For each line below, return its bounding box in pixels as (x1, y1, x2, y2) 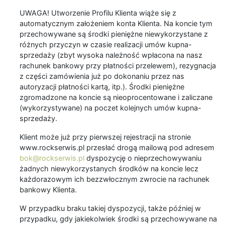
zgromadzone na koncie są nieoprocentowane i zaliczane (20, 93, 212, 102)
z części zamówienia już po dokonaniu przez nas (20, 72, 184, 81)
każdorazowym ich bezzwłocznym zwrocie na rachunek (20, 175, 209, 184)
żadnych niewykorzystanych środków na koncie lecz (20, 164, 198, 173)
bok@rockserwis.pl (20, 154, 84, 163)
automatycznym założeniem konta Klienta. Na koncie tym (20, 19, 212, 28)
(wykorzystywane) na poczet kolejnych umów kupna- (20, 103, 201, 113)
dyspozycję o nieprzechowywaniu (84, 154, 201, 163)
